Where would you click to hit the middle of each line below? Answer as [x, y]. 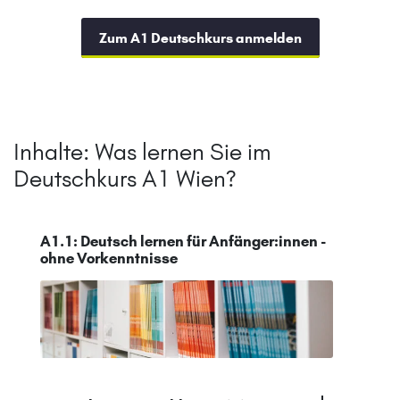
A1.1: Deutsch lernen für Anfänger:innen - [183, 242]
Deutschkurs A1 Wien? [125, 179]
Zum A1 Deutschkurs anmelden [200, 38]
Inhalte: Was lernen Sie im [142, 152]
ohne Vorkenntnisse [109, 258]
